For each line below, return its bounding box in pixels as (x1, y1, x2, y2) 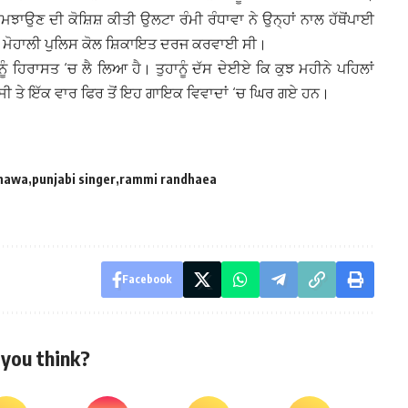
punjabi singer (32, 171, 116, 188)
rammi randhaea (119, 171, 217, 188)
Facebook (121, 272, 172, 287)
